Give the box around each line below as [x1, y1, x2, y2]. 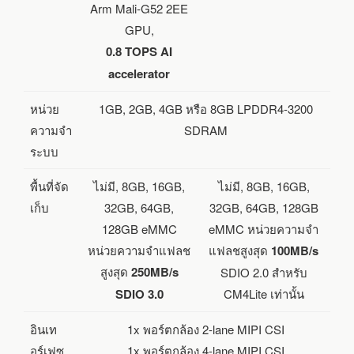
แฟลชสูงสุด [209, 241, 271, 258]
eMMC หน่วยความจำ [209, 220, 318, 237]
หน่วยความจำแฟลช [88, 241, 190, 258]
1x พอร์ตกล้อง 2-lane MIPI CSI [127, 320, 284, 337]
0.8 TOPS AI [106, 42, 172, 60]
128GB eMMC [101, 220, 177, 237]
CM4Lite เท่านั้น [223, 284, 304, 302]
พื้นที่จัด [30, 177, 69, 194]
